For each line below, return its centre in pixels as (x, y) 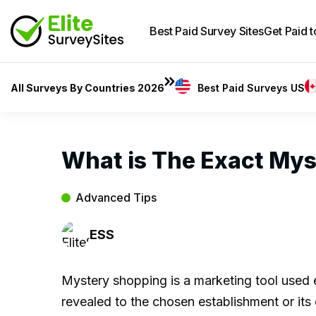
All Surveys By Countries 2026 (87, 88)
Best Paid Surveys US (251, 88)
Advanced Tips (116, 197)
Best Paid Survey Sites (207, 31)
